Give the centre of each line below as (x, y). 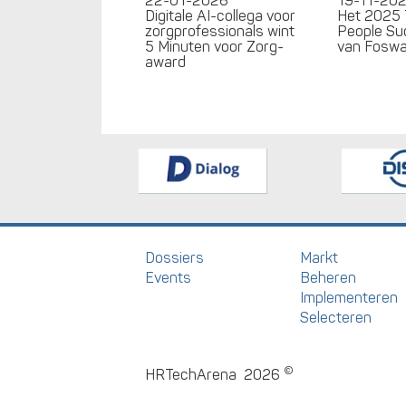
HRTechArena (191, 375)
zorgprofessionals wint (220, 31)
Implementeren (348, 298)
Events (168, 278)
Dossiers (174, 258)
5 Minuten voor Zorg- (214, 47)
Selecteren (335, 318)
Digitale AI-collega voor (220, 16)
